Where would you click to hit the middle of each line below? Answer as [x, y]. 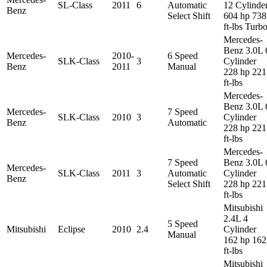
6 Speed [183, 55]
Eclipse [72, 229]
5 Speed [183, 223]
